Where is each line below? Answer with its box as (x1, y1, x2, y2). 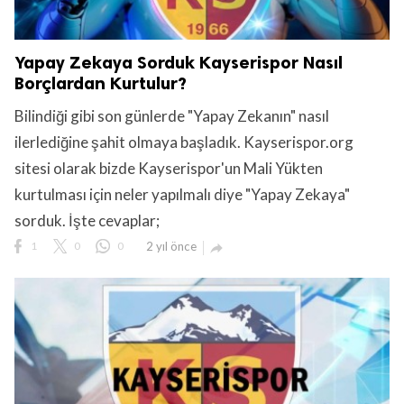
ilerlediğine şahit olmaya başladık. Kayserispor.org (14, 132, 353, 151)
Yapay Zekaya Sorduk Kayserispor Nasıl (14, 51, 343, 73)
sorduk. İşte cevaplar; (14, 210, 160, 230)
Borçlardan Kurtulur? (14, 72, 187, 94)
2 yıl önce (146, 238, 197, 253)
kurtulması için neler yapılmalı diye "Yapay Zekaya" (14, 184, 350, 204)
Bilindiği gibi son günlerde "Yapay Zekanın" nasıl (14, 106, 329, 125)
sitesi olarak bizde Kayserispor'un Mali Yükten (14, 158, 323, 178)
